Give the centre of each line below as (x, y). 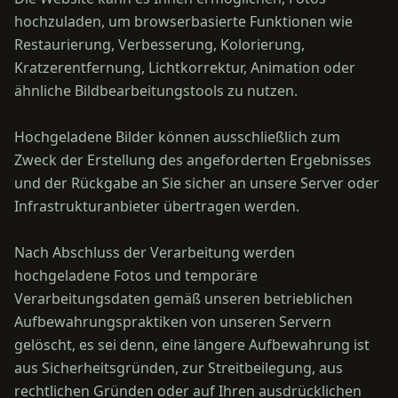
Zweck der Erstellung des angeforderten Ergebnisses (193, 160)
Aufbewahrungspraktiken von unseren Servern (173, 322)
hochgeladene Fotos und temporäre (136, 275)
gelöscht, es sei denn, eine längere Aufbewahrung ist (192, 345)
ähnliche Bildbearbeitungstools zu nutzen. (156, 91)
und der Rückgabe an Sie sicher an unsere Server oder (197, 183)
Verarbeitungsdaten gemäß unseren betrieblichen (183, 298)
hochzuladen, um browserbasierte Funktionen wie (183, 21)
